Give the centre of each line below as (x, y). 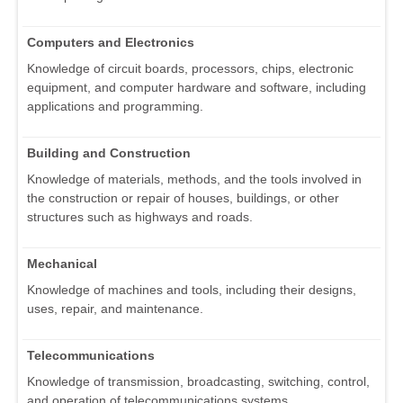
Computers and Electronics (111, 43)
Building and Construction (109, 153)
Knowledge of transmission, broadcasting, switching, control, (198, 382)
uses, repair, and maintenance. (115, 309)
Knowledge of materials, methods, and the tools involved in (194, 179)
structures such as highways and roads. (140, 217)
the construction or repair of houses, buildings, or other (183, 198)
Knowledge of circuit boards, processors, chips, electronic (190, 69)
